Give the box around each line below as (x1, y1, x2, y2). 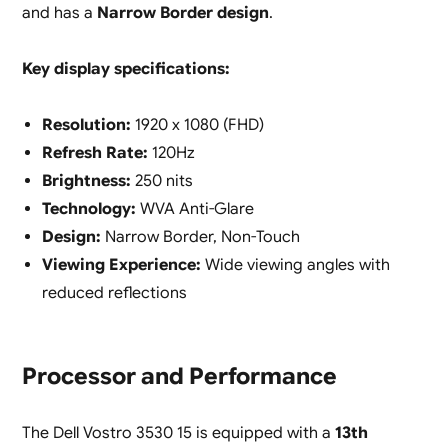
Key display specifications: (21, 59, 230, 80)
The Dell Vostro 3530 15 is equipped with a (21, 423, 335, 444)
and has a (21, 3, 97, 24)
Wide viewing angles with (200, 255, 390, 276)
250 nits (130, 171, 193, 192)
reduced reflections (41, 283, 187, 304)
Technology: (41, 199, 136, 220)
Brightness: (41, 171, 131, 192)
